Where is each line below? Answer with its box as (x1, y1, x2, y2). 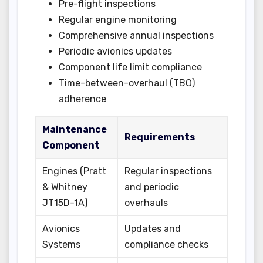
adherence (59, 93, 106, 104)
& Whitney (42, 181, 88, 193)
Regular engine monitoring (59, 14, 177, 25)
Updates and (124, 222, 181, 234)
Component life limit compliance (59, 61, 202, 73)
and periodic (124, 181, 180, 193)
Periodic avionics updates (59, 45, 172, 57)
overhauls (124, 197, 168, 208)
